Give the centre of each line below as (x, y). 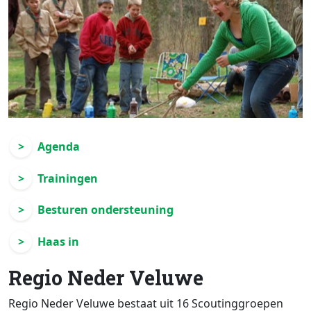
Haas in (58, 241)
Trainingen (68, 178)
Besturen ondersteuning (106, 210)
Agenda (59, 147)
